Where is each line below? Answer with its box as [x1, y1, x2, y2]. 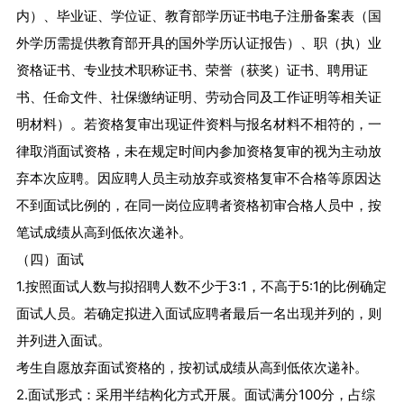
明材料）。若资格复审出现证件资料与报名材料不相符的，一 [15, 115, 381, 133]
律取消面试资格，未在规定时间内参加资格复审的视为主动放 [15, 142, 381, 161]
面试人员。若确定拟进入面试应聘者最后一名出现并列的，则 [15, 305, 381, 323]
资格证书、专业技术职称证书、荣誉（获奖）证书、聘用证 [15, 61, 368, 79]
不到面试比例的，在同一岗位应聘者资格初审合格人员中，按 [15, 197, 381, 215]
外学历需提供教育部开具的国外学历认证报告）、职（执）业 [15, 34, 381, 52]
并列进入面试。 [15, 332, 111, 350]
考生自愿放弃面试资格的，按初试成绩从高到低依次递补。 [15, 359, 368, 377]
